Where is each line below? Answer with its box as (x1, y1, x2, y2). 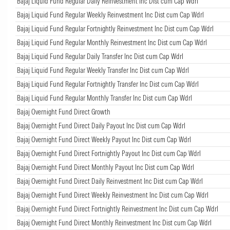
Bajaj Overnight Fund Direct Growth (17, 107, 110, 117)
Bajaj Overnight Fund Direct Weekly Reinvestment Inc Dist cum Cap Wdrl (17, 190, 208, 200)
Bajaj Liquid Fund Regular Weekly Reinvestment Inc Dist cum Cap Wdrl (17, 10, 204, 20)
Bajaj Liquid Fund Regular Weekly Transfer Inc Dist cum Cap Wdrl (17, 65, 189, 75)
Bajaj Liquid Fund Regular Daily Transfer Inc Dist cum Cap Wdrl (17, 51, 183, 61)
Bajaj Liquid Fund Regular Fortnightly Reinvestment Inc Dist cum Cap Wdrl (17, 24, 214, 33)
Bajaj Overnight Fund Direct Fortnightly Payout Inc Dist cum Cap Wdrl (17, 148, 201, 158)
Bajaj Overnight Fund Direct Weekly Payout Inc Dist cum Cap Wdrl (17, 135, 191, 144)
